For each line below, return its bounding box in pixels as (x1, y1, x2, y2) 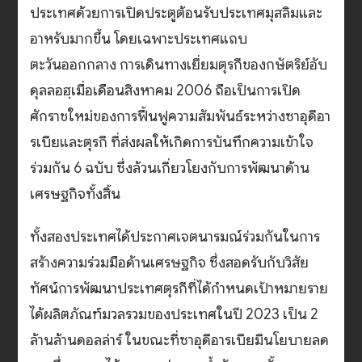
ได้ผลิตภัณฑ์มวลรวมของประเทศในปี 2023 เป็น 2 (30, 305, 319, 324)
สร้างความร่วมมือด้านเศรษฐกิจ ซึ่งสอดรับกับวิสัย (30, 254, 309, 272)
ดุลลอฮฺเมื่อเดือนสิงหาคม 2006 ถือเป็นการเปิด (30, 82, 301, 100)
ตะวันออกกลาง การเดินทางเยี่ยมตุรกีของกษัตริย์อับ (30, 56, 328, 74)
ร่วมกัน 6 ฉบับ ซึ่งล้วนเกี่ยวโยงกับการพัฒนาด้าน (30, 159, 310, 178)
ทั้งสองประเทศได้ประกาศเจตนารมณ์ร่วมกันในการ (30, 228, 321, 246)
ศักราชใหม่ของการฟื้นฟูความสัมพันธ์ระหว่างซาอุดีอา (30, 107, 331, 126)
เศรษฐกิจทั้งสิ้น (30, 185, 121, 204)
